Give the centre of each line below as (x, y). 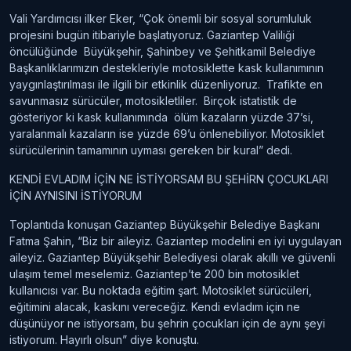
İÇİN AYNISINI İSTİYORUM (76, 195)
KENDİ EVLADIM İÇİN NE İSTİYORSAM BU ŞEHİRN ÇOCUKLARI (169, 179)
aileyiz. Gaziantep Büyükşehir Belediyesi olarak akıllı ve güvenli (172, 257)
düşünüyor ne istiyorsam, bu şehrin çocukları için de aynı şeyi (167, 323)
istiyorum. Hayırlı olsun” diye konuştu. (104, 339)
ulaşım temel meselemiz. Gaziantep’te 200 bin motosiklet (154, 273)
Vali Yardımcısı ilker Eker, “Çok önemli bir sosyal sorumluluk (161, 18)
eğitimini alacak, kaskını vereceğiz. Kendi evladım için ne (155, 306)
